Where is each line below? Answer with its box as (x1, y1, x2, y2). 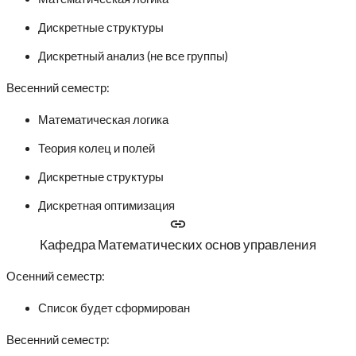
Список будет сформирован (38, 300, 190, 315)
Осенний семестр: (6, 269, 105, 283)
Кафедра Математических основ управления (40, 236, 316, 253)
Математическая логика (38, 113, 168, 127)
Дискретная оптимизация (38, 199, 175, 213)
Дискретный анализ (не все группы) (38, 49, 228, 64)
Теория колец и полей (38, 141, 155, 156)
